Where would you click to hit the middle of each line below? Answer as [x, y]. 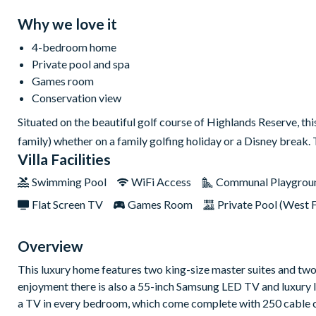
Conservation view [77, 98]
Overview [50, 246]
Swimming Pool [69, 182]
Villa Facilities [64, 159]
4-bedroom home [74, 47]
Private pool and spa [81, 64]
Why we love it [67, 24]
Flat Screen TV [67, 205]
